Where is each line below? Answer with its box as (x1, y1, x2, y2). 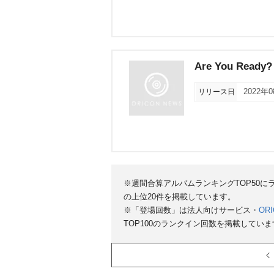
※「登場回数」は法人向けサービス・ (124, 206, 259, 215)
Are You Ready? (194, 61, 272, 72)
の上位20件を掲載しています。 (124, 192, 235, 201)
